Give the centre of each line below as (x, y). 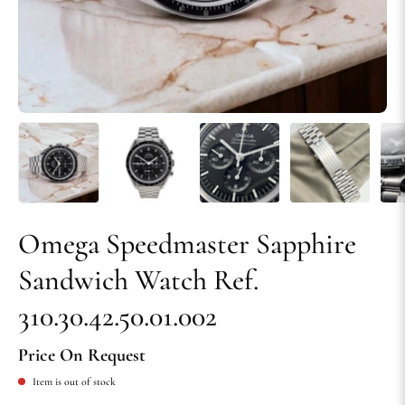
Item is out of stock (74, 382)
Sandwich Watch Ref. (138, 280)
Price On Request (82, 356)
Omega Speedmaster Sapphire (187, 244)
